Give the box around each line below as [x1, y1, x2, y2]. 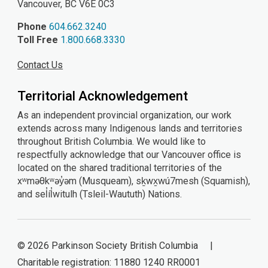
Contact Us [17, 59, 63, 71]
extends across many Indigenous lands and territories [17, 123, 243, 135]
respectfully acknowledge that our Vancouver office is [17, 149, 242, 161]
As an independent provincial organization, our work [17, 109, 232, 121]
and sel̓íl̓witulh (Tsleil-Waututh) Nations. [17, 188, 182, 200]
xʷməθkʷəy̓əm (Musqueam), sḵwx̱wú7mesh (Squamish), [17, 175, 251, 187]
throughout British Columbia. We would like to [17, 136, 206, 148]
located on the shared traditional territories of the [17, 162, 223, 174]
